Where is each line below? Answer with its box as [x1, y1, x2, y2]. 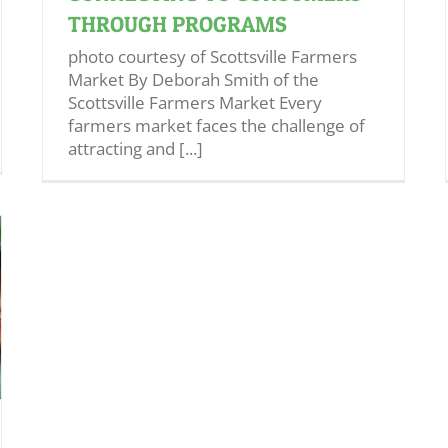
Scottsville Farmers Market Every [68, 91, 322, 114]
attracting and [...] [68, 137, 203, 160]
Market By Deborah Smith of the [68, 68, 319, 91]
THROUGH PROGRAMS [68, 11, 287, 37]
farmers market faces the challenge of [68, 114, 365, 137]
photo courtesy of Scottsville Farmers [68, 45, 357, 68]
